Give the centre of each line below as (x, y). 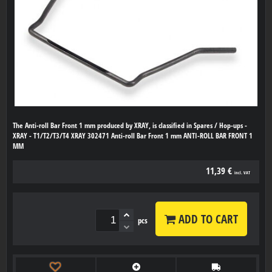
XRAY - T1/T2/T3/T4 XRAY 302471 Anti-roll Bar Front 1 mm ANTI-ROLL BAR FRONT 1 (133, 136)
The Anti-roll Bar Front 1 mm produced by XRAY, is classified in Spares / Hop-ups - (130, 126)
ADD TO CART (207, 219)
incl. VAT (242, 173)
